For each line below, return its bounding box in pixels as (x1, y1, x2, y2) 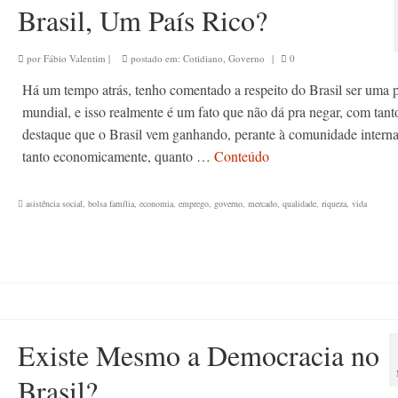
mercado (247, 197, 277, 210)
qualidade (282, 197, 316, 210)
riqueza (321, 197, 346, 210)
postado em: (127, 52, 183, 65)
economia (139, 197, 173, 210)
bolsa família (87, 197, 134, 210)
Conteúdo (213, 147, 269, 165)
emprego (178, 197, 209, 210)
